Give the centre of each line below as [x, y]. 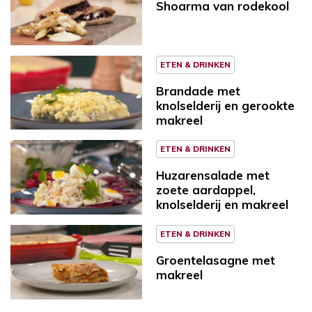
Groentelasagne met [216, 260]
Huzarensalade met [213, 175]
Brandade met [198, 91]
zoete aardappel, [206, 190]
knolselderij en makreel [222, 205]
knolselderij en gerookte [225, 105]
